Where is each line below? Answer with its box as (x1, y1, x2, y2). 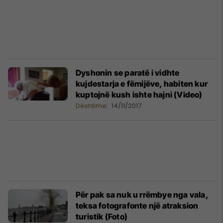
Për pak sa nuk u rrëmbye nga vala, (76, 190, 209, 200)
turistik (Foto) (76, 212, 127, 222)
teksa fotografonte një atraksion (76, 201, 199, 211)
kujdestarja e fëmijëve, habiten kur (76, 79, 208, 89)
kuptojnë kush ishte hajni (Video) (76, 90, 203, 100)
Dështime (76, 101, 107, 111)
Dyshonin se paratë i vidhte (76, 68, 180, 78)
